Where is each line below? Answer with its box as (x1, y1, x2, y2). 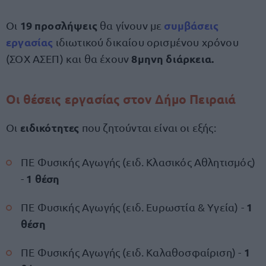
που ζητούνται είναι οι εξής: (81, 121, 216, 134)
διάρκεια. (166, 52, 214, 65)
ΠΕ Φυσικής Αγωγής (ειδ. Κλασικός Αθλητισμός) (21, 156, 255, 168)
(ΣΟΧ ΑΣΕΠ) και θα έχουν (6, 52, 132, 65)
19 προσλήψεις (17, 18, 97, 32)
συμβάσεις (164, 18, 219, 32)
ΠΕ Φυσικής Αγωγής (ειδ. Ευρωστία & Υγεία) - (21, 201, 246, 213)
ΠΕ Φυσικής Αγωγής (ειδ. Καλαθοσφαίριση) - (21, 246, 244, 258)
